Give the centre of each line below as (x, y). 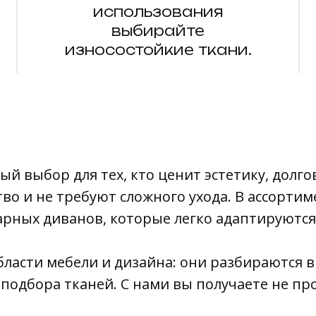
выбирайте (158, 31)
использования (158, 12)
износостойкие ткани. (158, 50)
